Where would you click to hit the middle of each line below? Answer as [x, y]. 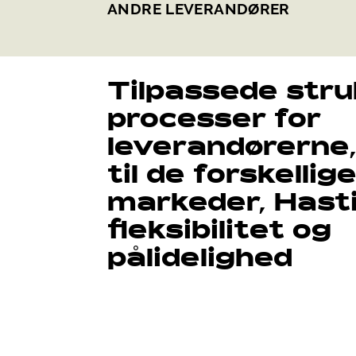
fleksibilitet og [219, 232]
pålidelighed [200, 260]
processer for [214, 121]
